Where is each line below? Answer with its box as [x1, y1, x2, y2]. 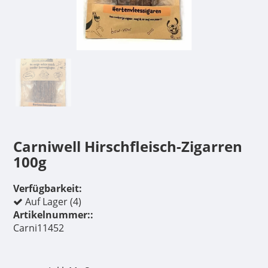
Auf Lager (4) [22, 194, 81, 208]
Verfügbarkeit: [13, 181, 82, 195]
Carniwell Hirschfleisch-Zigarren [13, 136, 242, 156]
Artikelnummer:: [13, 208, 93, 221]
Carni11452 [13, 221, 64, 234]
